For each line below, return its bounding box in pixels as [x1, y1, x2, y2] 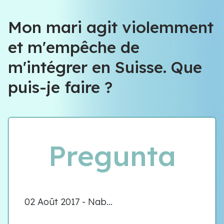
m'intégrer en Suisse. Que [8, 57, 202, 77]
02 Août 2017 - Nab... [24, 196, 112, 207]
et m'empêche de [8, 37, 139, 57]
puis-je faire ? [8, 77, 112, 97]
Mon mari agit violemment [8, 17, 213, 37]
